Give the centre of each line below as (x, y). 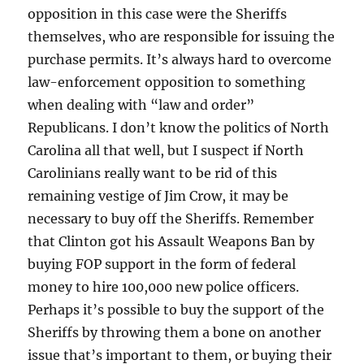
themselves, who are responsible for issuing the (182, 36)
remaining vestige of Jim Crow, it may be (158, 195)
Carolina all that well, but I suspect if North (166, 150)
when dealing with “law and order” (141, 104)
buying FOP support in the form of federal (162, 264)
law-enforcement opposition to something (167, 82)
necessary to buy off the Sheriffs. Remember (171, 218)
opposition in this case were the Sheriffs (158, 13)
